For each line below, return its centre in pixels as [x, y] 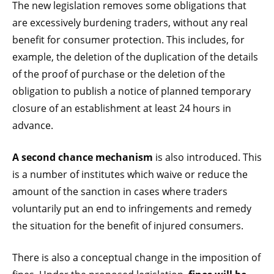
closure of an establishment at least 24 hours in [122, 108]
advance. [33, 125]
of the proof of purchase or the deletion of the [119, 74]
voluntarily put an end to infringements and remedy [132, 208]
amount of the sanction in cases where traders [120, 191]
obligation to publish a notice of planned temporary [131, 91]
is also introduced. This [207, 157]
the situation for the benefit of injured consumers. [128, 225]
